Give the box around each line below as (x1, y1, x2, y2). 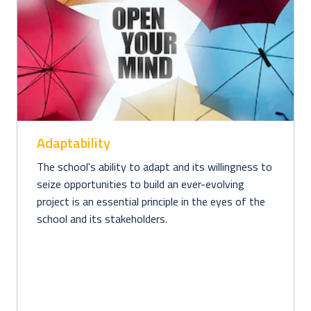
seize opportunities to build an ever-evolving (37, 175, 244, 192)
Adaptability (37, 131, 110, 153)
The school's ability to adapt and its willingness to (37, 158, 272, 175)
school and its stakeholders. (37, 210, 170, 227)
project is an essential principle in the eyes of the (37, 192, 265, 210)
